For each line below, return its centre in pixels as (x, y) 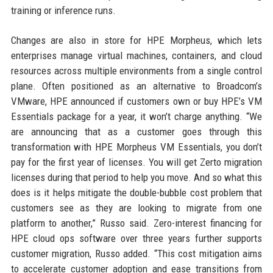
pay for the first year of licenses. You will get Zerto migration (136, 162)
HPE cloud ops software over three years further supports (136, 238)
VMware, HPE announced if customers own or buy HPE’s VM (136, 101)
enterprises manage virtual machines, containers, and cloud (136, 55)
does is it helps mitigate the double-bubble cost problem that (136, 193)
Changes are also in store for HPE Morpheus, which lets (136, 40)
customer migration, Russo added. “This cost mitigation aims (136, 253)
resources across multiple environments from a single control (136, 71)
